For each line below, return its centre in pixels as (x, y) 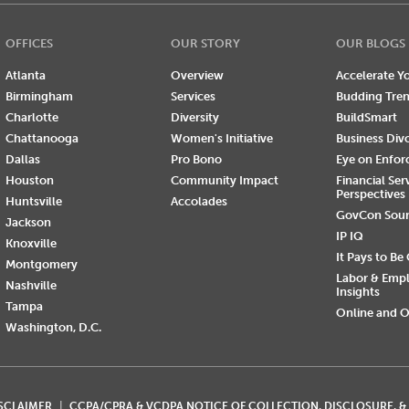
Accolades (199, 202)
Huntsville (33, 202)
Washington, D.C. (53, 328)
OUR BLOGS (370, 44)
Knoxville (31, 244)
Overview (197, 76)
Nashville (31, 286)
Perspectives (370, 194)
